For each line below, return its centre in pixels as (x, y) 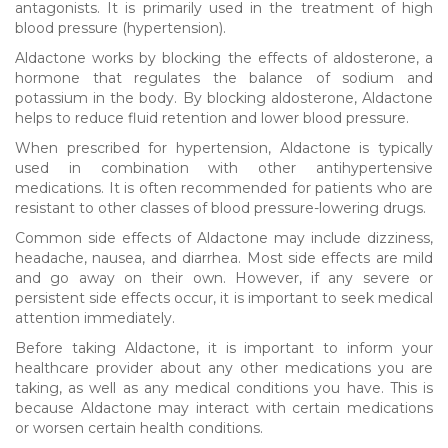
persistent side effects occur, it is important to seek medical (224, 297)
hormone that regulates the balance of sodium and (224, 77)
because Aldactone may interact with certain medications (224, 407)
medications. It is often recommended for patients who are (224, 187)
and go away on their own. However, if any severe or (224, 277)
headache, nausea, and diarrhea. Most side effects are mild (224, 257)
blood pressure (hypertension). (120, 27)
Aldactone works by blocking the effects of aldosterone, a (224, 57)
